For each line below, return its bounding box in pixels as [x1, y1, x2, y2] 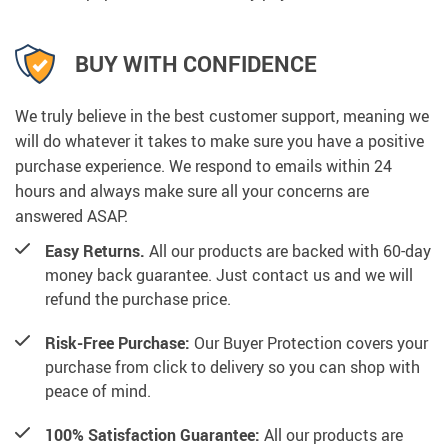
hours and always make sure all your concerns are [15, 179, 369, 202]
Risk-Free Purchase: [45, 331, 190, 354]
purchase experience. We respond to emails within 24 [15, 154, 392, 177]
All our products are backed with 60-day [145, 239, 431, 262]
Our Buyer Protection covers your [190, 331, 428, 354]
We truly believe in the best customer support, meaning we [15, 104, 429, 127]
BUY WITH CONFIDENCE [75, 49, 317, 79]
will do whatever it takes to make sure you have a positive [15, 129, 424, 152]
